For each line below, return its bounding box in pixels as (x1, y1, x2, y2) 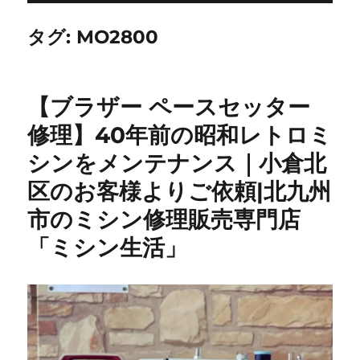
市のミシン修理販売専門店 (27, 206, 301, 234)
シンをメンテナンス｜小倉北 (27, 149, 327, 178)
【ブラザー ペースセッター (27, 93, 311, 121)
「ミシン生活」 (27, 234, 188, 262)
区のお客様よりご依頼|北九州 (27, 178, 332, 206)
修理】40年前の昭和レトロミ (27, 121, 333, 149)
